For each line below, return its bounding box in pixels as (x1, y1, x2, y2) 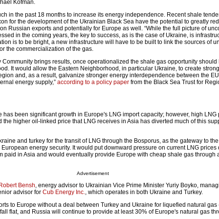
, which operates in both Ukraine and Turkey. (85, 189, 203, 196)
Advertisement (76, 171, 109, 176)
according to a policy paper (57, 79, 129, 86)
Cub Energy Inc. (43, 189, 85, 196)
